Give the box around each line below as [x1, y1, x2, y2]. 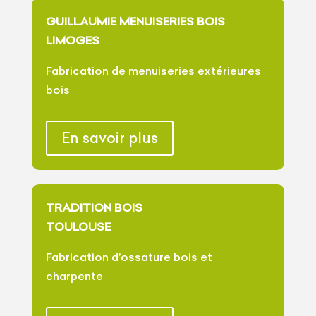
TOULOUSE [45, 219, 111, 233]
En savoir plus [61, 128, 158, 147]
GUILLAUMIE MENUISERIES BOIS [45, 13, 225, 28]
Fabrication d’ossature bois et [45, 249, 212, 264]
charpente [45, 268, 103, 283]
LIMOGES [45, 32, 99, 47]
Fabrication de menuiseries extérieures [45, 63, 261, 78]
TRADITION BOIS [45, 200, 142, 214]
